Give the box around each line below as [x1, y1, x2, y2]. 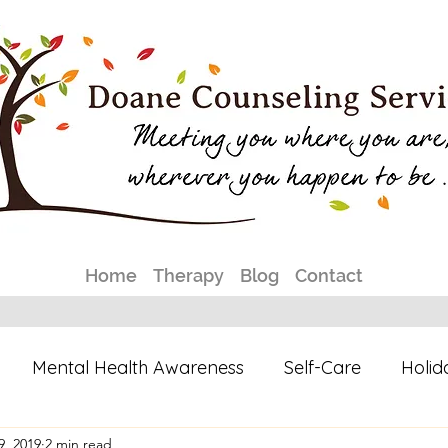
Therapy [153, 265, 224, 286]
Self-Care [284, 355, 361, 379]
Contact [295, 265, 363, 286]
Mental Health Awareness [32, 355, 244, 379]
